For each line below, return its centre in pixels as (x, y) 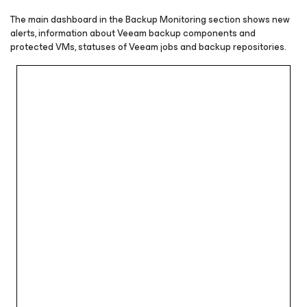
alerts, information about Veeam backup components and (133, 34)
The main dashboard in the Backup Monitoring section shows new (150, 20)
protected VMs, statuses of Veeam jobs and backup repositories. (148, 47)
